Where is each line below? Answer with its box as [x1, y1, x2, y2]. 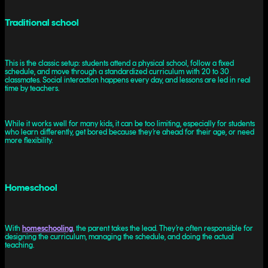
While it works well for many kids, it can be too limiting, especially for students [5, 119, 255, 129]
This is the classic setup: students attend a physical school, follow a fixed [5, 59, 234, 68]
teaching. [5, 240, 34, 250]
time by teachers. [5, 84, 59, 93]
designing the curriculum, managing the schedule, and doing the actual [5, 232, 234, 242]
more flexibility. [5, 136, 53, 145]
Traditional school [5, 16, 79, 28]
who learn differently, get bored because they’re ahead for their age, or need [5, 127, 254, 137]
